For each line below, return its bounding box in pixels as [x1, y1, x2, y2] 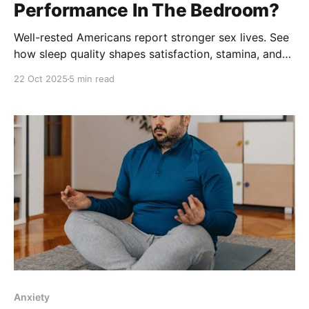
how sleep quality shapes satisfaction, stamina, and [14, 47, 282, 61]
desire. [14, 63, 48, 78]
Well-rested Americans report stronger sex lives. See [14, 30, 289, 45]
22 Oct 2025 [14, 73, 68, 85]
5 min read [69, 73, 114, 85]
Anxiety [14, 290, 50, 303]
